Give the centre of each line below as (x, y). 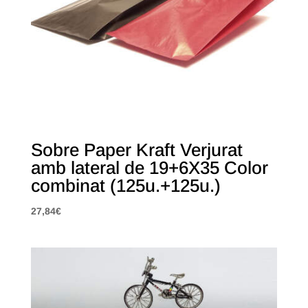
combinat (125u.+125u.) (125, 185)
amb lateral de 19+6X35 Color (149, 167)
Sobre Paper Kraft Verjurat (136, 150)
